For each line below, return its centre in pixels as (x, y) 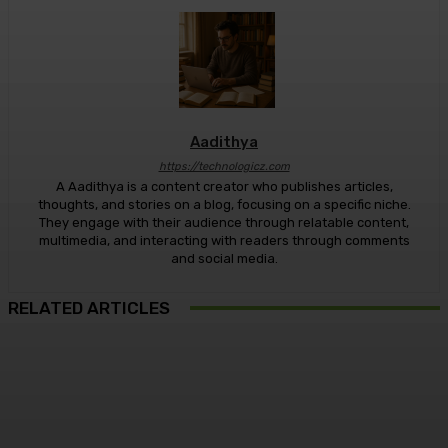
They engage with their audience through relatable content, (224, 222)
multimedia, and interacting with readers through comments (224, 240)
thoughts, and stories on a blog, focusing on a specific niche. (224, 204)
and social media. (224, 258)
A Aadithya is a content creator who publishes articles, (224, 186)
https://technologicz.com (224, 166)
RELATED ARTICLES (89, 307)
